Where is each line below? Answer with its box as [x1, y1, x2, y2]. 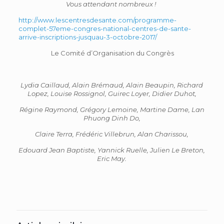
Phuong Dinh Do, [83, 114, 140, 122]
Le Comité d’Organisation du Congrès [49, 49, 174, 57]
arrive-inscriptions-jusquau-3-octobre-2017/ [18, 33, 157, 41]
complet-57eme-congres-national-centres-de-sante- [18, 24, 191, 32]
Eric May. [97, 154, 127, 162]
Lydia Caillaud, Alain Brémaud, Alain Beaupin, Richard [20, 81, 203, 89]
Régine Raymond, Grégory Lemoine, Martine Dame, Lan [19, 105, 204, 113]
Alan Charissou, [137, 130, 189, 138]
